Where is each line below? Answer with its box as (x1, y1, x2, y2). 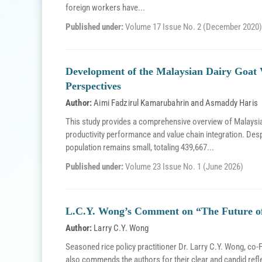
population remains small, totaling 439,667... (65, 142, 214, 153)
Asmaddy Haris (205, 98, 258, 108)
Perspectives (65, 80, 121, 92)
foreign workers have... (65, 2, 145, 13)
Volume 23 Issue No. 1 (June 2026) (125, 161, 243, 172)
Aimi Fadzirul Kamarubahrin (94, 98, 189, 108)
